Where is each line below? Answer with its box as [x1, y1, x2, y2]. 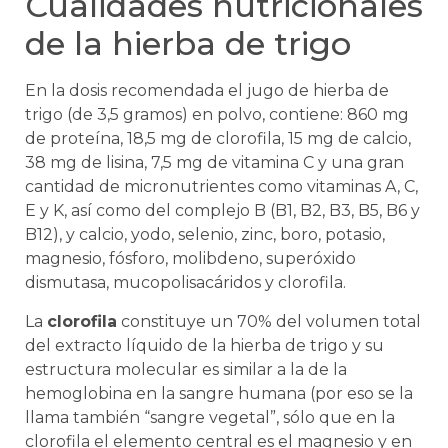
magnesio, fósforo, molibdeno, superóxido [25, 249, 356, 269]
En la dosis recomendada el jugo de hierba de [25, 81, 389, 101]
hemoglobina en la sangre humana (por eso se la [25, 383, 413, 403]
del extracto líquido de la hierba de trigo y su [25, 335, 384, 355]
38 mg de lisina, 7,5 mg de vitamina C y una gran [25, 153, 404, 173]
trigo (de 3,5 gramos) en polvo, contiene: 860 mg [25, 105, 409, 125]
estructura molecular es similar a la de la [25, 359, 347, 379]
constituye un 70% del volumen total [117, 311, 421, 331]
